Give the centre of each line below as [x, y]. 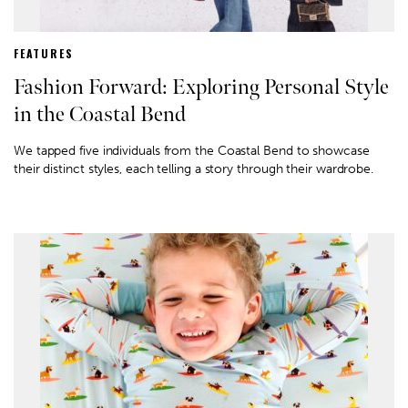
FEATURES [44, 53]
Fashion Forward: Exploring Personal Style [201, 87]
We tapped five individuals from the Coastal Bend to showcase [192, 150]
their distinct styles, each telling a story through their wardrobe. [194, 168]
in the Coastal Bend [100, 114]
